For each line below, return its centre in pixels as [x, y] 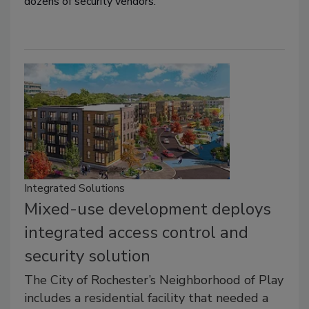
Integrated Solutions [74, 189]
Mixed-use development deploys [148, 209]
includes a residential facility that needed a [146, 298]
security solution [87, 256]
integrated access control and [136, 233]
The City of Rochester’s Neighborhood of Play [154, 280]
